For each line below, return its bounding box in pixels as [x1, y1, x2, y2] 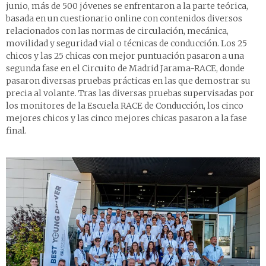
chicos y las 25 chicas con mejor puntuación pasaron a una [6, 50, 244, 62]
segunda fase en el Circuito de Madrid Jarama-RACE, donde [6, 63, 245, 74]
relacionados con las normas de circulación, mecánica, [6, 26, 229, 37]
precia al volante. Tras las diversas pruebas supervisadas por [6, 88, 254, 99]
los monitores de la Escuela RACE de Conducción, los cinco [6, 100, 243, 112]
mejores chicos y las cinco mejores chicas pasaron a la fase [6, 113, 247, 124]
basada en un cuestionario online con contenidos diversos [6, 13, 242, 24]
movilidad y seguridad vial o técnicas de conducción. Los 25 [6, 38, 247, 49]
